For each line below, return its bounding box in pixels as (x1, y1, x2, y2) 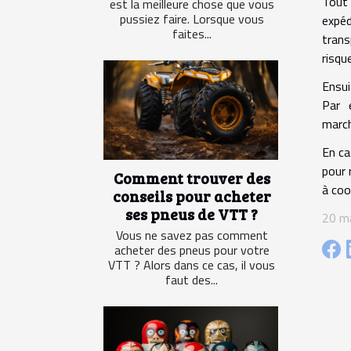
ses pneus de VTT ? (125, 203, 258, 224)
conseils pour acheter (112, 185, 271, 206)
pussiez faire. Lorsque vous (119, 9, 264, 28)
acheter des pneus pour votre (114, 240, 270, 259)
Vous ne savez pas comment (115, 225, 268, 244)
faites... (172, 24, 212, 43)
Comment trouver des (113, 167, 270, 188)
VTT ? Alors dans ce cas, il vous (108, 255, 275, 274)
